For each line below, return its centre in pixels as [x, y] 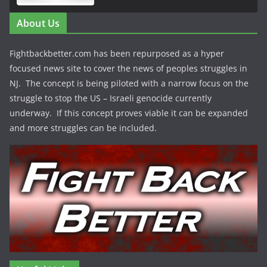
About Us [38, 23]
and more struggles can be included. [83, 128]
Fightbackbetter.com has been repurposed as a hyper [117, 53]
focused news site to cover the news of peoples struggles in [128, 68]
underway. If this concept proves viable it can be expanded [129, 113]
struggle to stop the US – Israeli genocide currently [111, 98]
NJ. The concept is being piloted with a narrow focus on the [129, 83]
